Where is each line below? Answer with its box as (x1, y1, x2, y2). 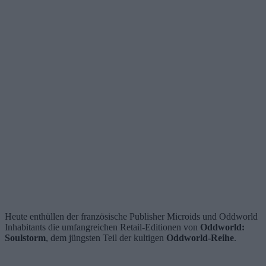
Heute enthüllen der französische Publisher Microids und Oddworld (5, 211, 258, 222)
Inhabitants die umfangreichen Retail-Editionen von (5, 222, 200, 233)
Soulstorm (5, 233, 46, 243)
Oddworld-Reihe (166, 233, 234, 243)
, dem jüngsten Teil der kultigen (46, 233, 166, 243)
